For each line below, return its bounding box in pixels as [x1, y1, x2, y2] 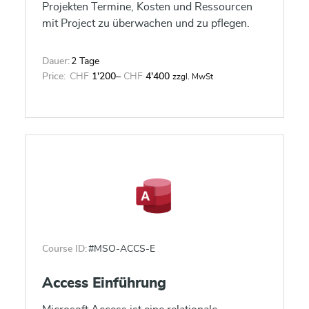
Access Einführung [42, 276, 166, 290]
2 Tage [71, 57, 99, 66]
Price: [42, 72, 66, 81]
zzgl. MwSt [172, 72, 213, 81]
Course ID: [42, 244, 87, 254]
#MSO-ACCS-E [88, 244, 155, 254]
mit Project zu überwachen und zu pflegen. [42, 18, 250, 29]
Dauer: [42, 57, 70, 66]
